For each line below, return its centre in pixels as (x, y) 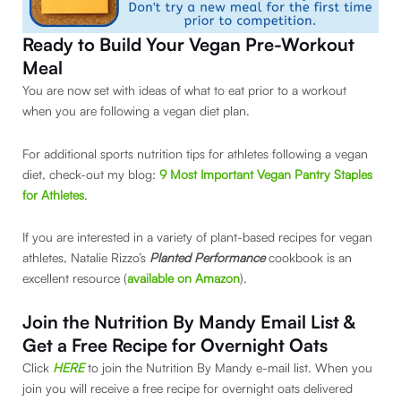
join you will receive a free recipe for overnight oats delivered (188, 388)
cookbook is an (308, 258)
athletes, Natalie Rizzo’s (86, 258)
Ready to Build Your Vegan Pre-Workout (188, 45)
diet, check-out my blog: (91, 174)
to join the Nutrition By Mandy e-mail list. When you (228, 367)
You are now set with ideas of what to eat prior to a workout (184, 90)
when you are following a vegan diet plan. (138, 111)
